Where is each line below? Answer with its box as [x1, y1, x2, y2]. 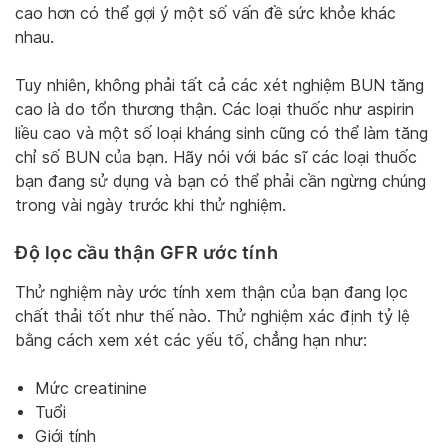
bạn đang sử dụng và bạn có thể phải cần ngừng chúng [15, 171, 426, 191]
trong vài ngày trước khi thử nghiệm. [15, 195, 286, 215]
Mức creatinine [35, 378, 147, 398]
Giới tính [35, 426, 96, 446]
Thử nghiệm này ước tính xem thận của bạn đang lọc [15, 282, 408, 302]
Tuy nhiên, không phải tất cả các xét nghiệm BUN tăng [15, 75, 424, 95]
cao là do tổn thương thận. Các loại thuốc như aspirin [15, 99, 414, 119]
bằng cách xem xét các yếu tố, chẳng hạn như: [15, 330, 367, 350]
